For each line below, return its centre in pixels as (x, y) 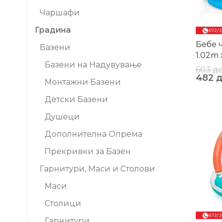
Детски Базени (76, 99)
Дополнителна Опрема (93, 134)
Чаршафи (60, 13)
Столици (63, 203)
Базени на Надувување (93, 65)
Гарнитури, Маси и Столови (97, 169)
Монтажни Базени (83, 82)
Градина (53, 30)
